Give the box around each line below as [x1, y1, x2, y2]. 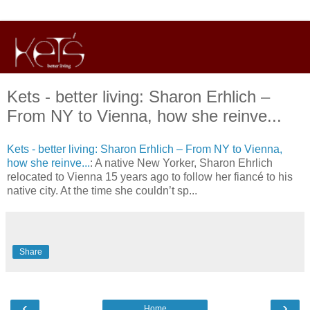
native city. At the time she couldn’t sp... [7, 184, 197, 197]
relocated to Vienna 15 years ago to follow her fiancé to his [7, 170, 293, 183]
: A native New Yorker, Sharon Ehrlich [90, 156, 273, 169]
